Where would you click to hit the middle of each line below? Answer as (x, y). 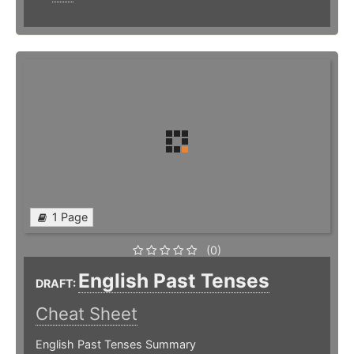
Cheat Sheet (87, 314)
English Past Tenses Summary (116, 345)
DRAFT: (57, 284)
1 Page (70, 217)
